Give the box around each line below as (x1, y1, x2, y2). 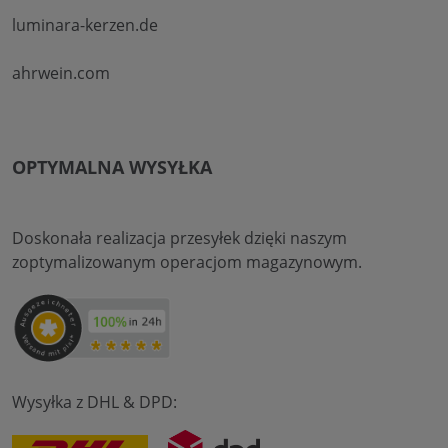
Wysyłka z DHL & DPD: (12, 390, 177, 413)
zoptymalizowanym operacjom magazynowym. (12, 250, 362, 273)
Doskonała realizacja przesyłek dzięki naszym (12, 226, 347, 249)
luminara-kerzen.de (12, 13, 158, 36)
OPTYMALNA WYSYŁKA (12, 154, 212, 179)
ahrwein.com (12, 61, 110, 84)
